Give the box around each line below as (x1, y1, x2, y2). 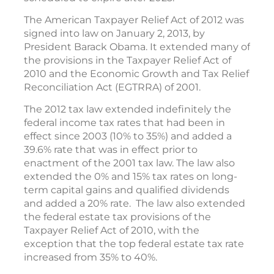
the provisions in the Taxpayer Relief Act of (24, 54, 231, 66)
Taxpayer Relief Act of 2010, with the (24, 224, 199, 236)
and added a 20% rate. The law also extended (24, 198, 245, 209)
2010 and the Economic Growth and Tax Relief (24, 68, 249, 80)
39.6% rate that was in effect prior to (24, 144, 198, 155)
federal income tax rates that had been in (24, 117, 225, 128)
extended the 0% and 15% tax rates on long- (24, 171, 237, 182)
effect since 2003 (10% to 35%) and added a (24, 130, 232, 142)
